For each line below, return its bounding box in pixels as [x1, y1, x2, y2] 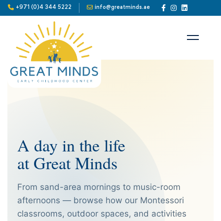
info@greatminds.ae [95, 3, 150, 11]
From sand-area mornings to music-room [17, 182, 181, 192]
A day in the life [17, 134, 125, 156]
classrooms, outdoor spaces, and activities [17, 209, 186, 219]
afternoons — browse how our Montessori [17, 195, 184, 205]
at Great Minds [17, 151, 117, 174]
